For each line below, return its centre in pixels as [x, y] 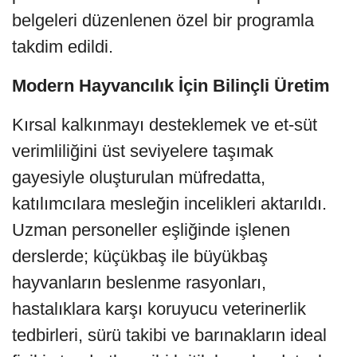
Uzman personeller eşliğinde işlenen [151, 230]
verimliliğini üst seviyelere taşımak [143, 151]
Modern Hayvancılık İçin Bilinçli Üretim [171, 86]
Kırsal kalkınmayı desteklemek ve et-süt [165, 125]
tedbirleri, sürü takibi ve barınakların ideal [169, 335]
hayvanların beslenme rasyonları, [139, 283]
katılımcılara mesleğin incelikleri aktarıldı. [169, 204]
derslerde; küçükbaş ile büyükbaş [140, 257]
